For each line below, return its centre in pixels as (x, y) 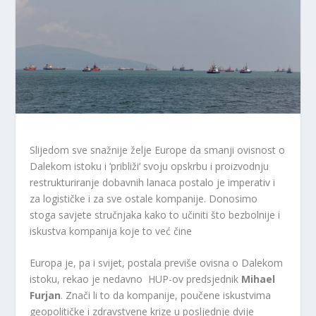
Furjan (45, 295)
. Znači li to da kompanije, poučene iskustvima (166, 295)
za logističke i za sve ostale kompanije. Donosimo (144, 198)
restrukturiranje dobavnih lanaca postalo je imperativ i (153, 182)
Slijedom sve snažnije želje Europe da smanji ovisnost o (158, 150)
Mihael (259, 279)
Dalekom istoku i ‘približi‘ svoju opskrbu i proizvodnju (150, 166)
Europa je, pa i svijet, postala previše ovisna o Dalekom (157, 262)
